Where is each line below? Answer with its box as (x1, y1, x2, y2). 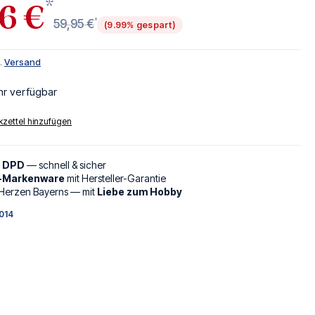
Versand (4, 56, 41, 67)
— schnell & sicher (25, 159, 106, 172)
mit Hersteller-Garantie (65, 172, 166, 185)
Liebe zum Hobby (97, 186, 182, 198)
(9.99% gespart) (104, 20, 176, 30)
